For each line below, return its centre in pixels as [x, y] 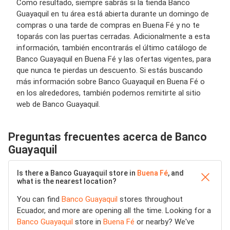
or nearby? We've [165, 222]
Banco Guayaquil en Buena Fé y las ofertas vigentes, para [114, 59]
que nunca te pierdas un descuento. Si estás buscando [110, 70]
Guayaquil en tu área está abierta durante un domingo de [113, 14]
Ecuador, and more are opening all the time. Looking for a [114, 210]
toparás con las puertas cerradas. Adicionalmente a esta [113, 36]
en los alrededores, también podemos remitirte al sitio [109, 93]
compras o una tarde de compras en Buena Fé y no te [108, 25]
